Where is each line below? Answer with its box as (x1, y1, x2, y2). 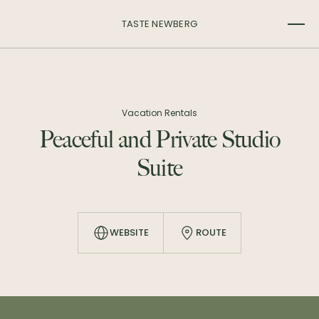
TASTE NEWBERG (121, 16, 198, 31)
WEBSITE (110, 226, 149, 239)
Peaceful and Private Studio (38, 127, 281, 155)
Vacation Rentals (122, 107, 197, 119)
